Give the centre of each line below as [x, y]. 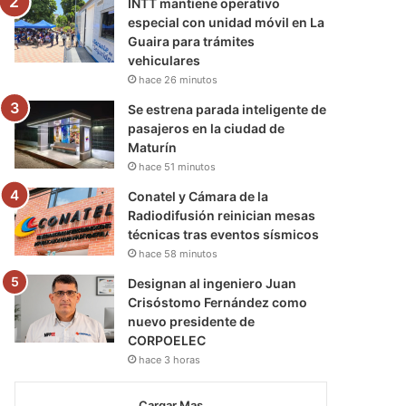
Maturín [153, 147]
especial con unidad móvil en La [227, 22]
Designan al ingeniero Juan [213, 283]
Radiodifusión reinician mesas [222, 215]
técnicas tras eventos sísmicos [224, 234]
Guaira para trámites [192, 41]
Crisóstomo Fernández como [218, 302]
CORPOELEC [167, 340]
